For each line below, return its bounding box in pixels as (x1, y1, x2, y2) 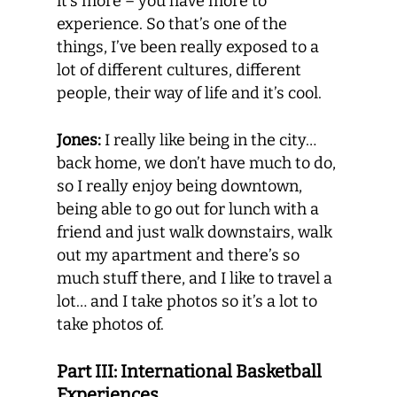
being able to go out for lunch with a (57, 199, 319, 219)
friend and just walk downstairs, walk (57, 222, 332, 242)
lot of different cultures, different (57, 60, 301, 80)
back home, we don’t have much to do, (57, 153, 336, 173)
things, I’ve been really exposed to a (57, 37, 319, 57)
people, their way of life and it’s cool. (57, 83, 322, 103)
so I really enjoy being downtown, (57, 176, 302, 196)
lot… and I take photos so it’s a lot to (57, 292, 317, 311)
